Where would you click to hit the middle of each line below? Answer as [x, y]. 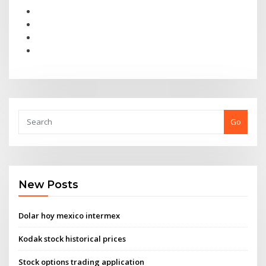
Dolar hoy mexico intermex [69, 215]
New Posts [49, 185]
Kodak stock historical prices [72, 238]
